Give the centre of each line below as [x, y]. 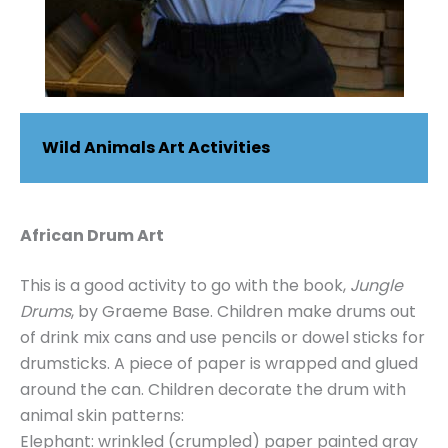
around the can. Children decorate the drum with [213, 390]
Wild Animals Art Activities [156, 148]
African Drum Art [92, 236]
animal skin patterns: [102, 416]
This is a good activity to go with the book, [185, 286]
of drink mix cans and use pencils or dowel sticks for [222, 338]
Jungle [376, 286]
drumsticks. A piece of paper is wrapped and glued [219, 364]
